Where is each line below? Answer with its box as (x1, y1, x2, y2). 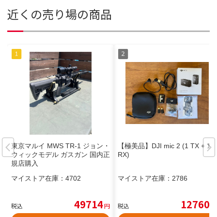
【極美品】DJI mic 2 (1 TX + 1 (118, 142, 211, 150)
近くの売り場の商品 (7, 5, 112, 23)
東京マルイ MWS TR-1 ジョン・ (11, 142, 110, 150)
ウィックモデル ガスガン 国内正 (11, 151, 110, 159)
